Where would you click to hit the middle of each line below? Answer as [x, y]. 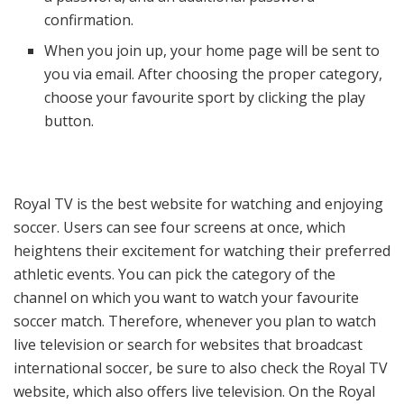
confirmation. [89, 20]
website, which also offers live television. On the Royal [194, 392]
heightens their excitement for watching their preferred [202, 251]
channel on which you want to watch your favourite [186, 298]
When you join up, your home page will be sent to [212, 51]
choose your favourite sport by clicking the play [205, 98]
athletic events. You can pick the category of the [174, 275]
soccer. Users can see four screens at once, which [179, 228]
